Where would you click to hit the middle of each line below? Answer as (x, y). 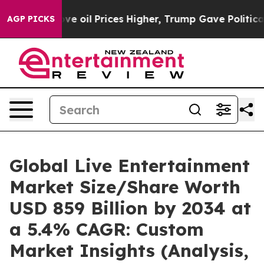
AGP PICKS (31, 19)
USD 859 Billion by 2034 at (130, 208)
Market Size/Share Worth (125, 187)
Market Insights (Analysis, (129, 250)
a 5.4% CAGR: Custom (107, 229)
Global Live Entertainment (130, 166)
